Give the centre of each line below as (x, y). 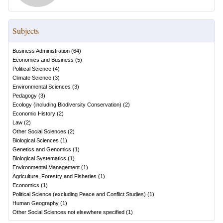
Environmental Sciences (42, 87)
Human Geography (36, 203)
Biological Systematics (39, 158)
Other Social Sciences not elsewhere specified (68, 212)
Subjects (26, 31)
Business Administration (41, 51)
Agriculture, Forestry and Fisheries (55, 176)
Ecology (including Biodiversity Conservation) (67, 105)
